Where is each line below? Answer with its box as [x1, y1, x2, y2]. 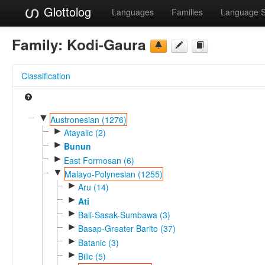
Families [172, 6, 203, 18]
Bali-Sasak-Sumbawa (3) [77, 208, 170, 221]
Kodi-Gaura [67, 33, 146, 55]
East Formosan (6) [63, 154, 134, 166]
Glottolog [40, 3, 91, 20]
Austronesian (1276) [50, 113, 127, 125]
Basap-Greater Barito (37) [77, 222, 176, 235]
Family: [12, 33, 67, 55]
